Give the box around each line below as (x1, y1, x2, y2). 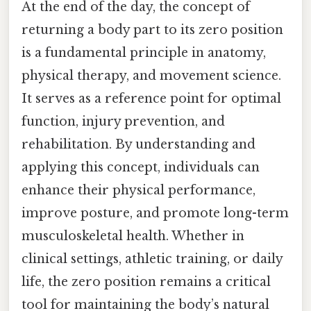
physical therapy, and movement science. (22, 68, 281, 84)
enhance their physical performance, (22, 183, 255, 199)
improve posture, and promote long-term (22, 205, 289, 221)
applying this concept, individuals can (22, 160, 260, 176)
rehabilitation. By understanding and (22, 137, 255, 153)
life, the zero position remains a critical (22, 274, 271, 290)
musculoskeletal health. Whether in (22, 228, 244, 244)
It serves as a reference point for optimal (22, 91, 281, 107)
